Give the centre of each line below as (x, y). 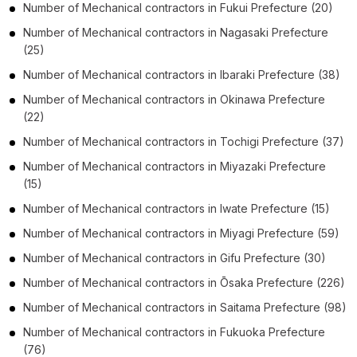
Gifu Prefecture (260, 257)
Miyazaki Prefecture (273, 166)
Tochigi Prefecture (269, 141)
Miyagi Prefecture (267, 233)
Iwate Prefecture (264, 208)
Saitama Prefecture (270, 307)
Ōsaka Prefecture (267, 282)
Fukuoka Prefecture (273, 331)
